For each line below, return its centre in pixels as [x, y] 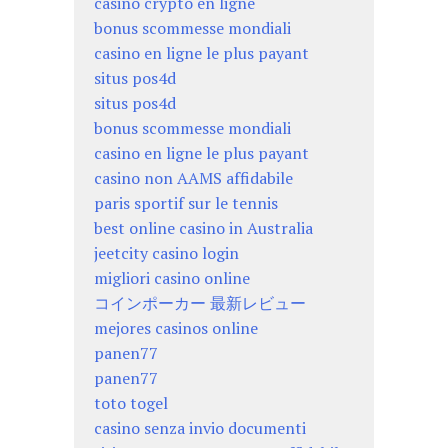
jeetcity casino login [166, 252]
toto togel [131, 402]
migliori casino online [172, 277]
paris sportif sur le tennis [186, 202]
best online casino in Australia [203, 227]
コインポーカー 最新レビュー [200, 302]
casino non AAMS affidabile [193, 177]
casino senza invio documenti [200, 427]
